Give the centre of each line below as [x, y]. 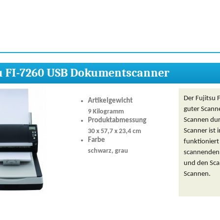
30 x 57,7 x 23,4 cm [114, 131]
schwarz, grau [108, 151]
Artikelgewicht [110, 101]
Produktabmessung [117, 121]
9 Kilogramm [106, 112]
